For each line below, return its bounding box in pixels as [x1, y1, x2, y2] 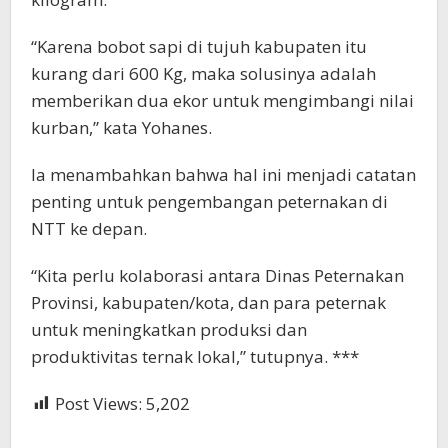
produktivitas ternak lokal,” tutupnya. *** [31, 344, 359, 368]
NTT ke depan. [31, 216, 147, 240]
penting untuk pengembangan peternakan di [31, 189, 388, 213]
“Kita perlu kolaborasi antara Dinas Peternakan [31, 263, 404, 287]
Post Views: [55, 391, 142, 415]
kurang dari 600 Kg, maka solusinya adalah [31, 61, 376, 85]
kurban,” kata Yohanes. [31, 115, 212, 139]
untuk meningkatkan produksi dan [31, 317, 307, 341]
